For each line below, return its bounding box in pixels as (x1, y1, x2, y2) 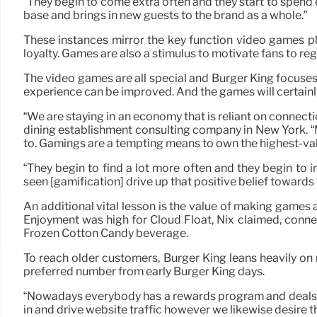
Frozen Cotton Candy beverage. (23, 226, 188, 241)
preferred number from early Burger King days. (23, 265, 265, 279)
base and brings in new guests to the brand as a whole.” (23, 8, 307, 23)
